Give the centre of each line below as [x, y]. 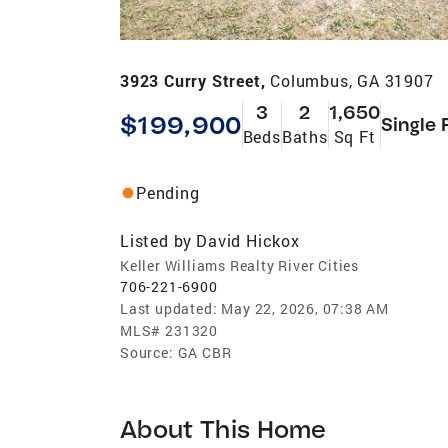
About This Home [223, 428]
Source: [147, 352]
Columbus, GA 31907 [352, 80]
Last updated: [169, 308]
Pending [168, 192]
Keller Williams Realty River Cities [239, 265]
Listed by [156, 240]
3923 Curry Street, [195, 80]
